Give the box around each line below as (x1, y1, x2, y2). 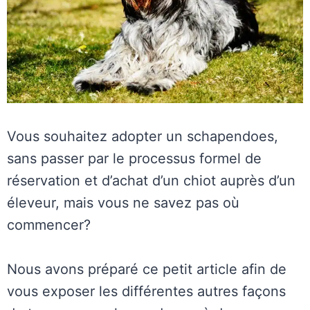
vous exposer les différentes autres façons (7, 283, 286, 300)
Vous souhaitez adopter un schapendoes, (7, 128, 278, 145)
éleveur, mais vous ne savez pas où (7, 194, 239, 212)
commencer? (7, 217, 91, 234)
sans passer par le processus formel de (7, 150, 262, 167)
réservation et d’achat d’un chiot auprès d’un (7, 172, 295, 190)
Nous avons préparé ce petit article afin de (7, 261, 286, 278)
